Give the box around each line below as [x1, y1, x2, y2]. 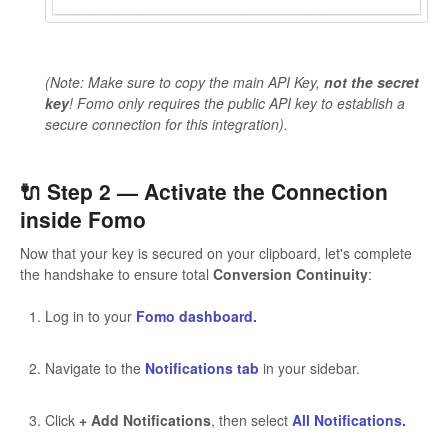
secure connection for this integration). [45, 114, 288, 135]
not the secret [324, 72, 419, 93]
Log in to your [45, 305, 136, 326]
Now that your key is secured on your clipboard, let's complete [20, 242, 412, 263]
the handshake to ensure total [20, 263, 213, 284]
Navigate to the [45, 357, 145, 378]
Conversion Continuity [213, 263, 368, 284]
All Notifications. [292, 409, 406, 430]
